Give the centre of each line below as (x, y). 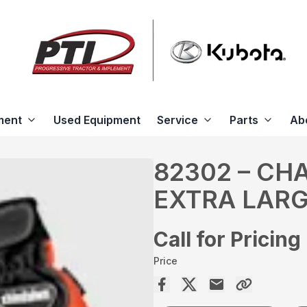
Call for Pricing (227, 239)
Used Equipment (97, 120)
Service (177, 120)
